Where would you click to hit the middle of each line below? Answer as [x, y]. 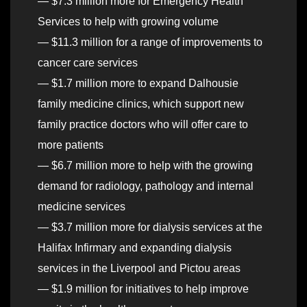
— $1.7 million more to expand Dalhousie [138, 84]
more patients [71, 145]
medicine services [82, 207]
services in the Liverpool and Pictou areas [139, 269]
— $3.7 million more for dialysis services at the [150, 228]
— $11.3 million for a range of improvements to [150, 42]
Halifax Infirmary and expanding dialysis [135, 248]
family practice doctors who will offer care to [143, 125]
